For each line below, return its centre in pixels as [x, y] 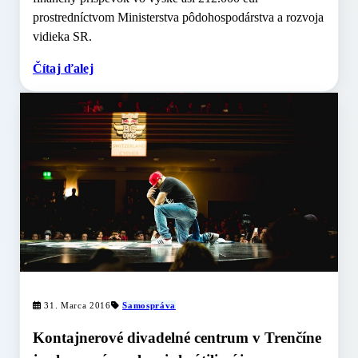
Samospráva [149, 306]
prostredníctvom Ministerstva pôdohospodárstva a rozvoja [178, 18]
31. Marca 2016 [76, 306]
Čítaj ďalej [63, 69]
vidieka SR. [62, 37]
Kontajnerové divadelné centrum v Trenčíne [177, 338]
